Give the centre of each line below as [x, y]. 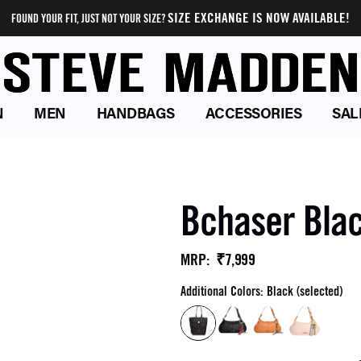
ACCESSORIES [253, 115]
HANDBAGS [135, 115]
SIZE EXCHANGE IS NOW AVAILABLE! [259, 18]
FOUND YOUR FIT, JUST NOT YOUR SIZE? [89, 19]
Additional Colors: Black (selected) [261, 291]
